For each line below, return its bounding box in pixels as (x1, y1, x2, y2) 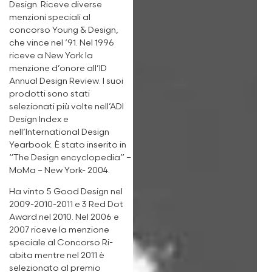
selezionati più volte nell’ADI (9, 101, 124, 112)
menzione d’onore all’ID (9, 63, 107, 73)
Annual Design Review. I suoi (9, 75, 123, 86)
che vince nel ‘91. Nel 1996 (9, 37, 114, 48)
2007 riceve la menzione (9, 225, 109, 236)
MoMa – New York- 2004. (9, 165, 110, 175)
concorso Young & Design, (9, 24, 118, 35)
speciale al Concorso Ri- (9, 237, 113, 248)
